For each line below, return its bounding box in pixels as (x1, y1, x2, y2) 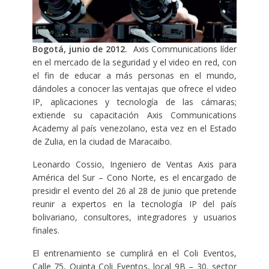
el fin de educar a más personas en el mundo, (32, 69, 237, 81)
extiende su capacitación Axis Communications (32, 109, 237, 121)
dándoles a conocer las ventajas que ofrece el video (32, 82, 237, 94)
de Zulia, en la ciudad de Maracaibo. (32, 135, 172, 147)
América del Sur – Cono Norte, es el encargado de (32, 171, 237, 183)
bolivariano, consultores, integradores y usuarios (32, 211, 237, 223)
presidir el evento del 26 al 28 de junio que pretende (32, 184, 237, 196)
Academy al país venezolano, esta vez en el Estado (32, 122, 237, 134)
